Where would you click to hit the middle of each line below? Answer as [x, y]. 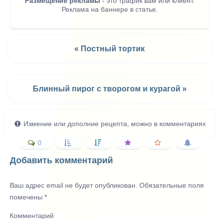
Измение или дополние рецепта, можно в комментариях [113, 124]
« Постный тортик [109, 49]
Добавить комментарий [61, 161]
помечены [27, 197]
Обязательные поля [171, 186]
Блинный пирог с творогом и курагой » [109, 89]
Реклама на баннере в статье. [109, 10]
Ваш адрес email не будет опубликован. [74, 186]
